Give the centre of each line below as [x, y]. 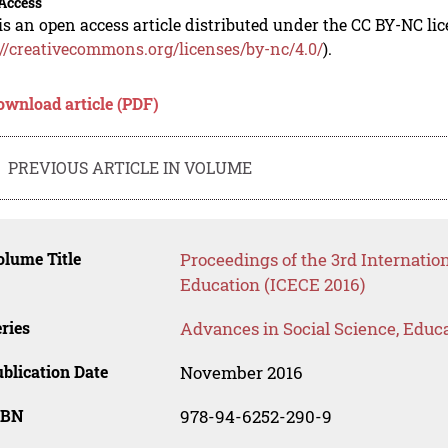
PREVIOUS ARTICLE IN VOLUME [130, 167]
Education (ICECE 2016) [272, 285]
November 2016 [241, 373]
